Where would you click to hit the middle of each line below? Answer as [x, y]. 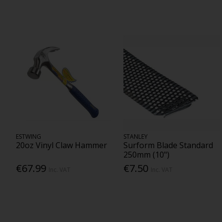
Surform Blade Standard [168, 145]
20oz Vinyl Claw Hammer [61, 145]
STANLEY [136, 136]
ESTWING [28, 136]
